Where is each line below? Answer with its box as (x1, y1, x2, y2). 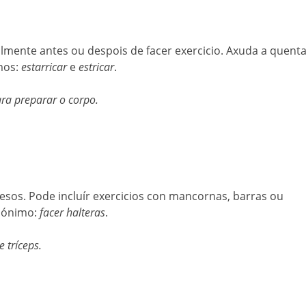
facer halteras (40, 205, 105, 220)
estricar (79, 59, 114, 74)
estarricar (21, 59, 70, 74)
